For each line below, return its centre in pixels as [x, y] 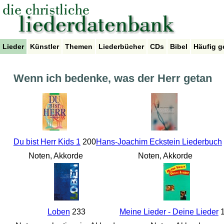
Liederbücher [121, 46]
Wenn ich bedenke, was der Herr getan [112, 78]
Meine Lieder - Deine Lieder [169, 212]
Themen [79, 46]
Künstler [44, 46]
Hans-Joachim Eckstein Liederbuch [159, 142]
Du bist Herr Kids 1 [47, 142]
